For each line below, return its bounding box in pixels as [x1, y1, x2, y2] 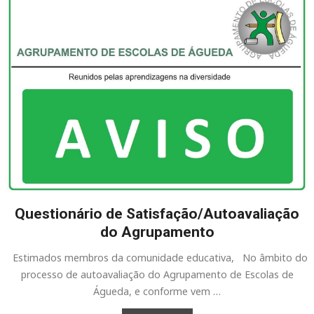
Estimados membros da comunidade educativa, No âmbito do [6, 251, 308, 265]
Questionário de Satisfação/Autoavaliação [15, 205, 299, 223]
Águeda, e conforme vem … [93, 285, 221, 299]
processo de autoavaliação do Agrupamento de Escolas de [20, 268, 294, 282]
